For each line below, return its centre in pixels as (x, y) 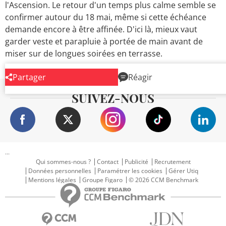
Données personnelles (60, 171)
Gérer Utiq (183, 171)
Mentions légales (52, 180)
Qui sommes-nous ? (63, 162)
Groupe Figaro (102, 180)
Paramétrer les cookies (130, 171)
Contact (107, 162)
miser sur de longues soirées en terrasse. (84, 54)
